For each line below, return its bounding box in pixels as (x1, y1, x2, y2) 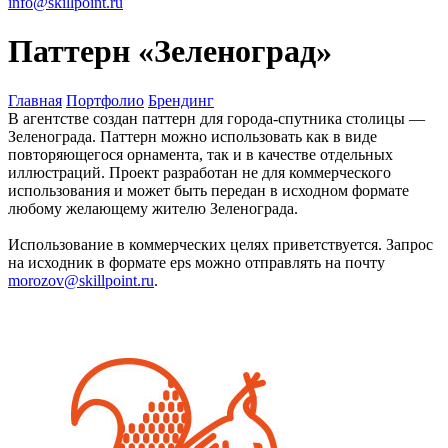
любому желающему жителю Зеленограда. (8, 199, 298, 217)
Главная (8, 91, 62, 109)
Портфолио (66, 91, 144, 109)
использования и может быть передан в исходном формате (8, 181, 409, 199)
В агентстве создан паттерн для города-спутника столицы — (8, 109, 425, 127)
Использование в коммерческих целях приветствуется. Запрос (8, 235, 433, 253)
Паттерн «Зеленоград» (8, 33, 332, 70)
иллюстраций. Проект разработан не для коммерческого (8, 163, 391, 181)
